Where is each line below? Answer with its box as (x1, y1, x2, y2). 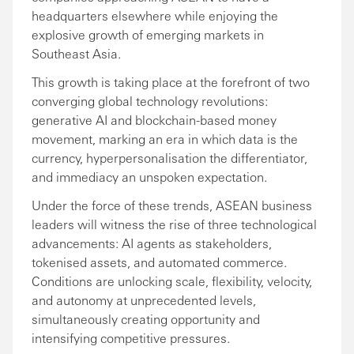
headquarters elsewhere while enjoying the (32, 6, 278, 24)
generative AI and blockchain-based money (32, 111, 277, 128)
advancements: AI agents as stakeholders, (32, 234, 272, 251)
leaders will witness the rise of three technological (32, 215, 317, 232)
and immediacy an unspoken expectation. (32, 168, 267, 185)
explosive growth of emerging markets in (32, 25, 264, 43)
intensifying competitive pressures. (32, 329, 230, 346)
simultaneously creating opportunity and (32, 310, 260, 327)
